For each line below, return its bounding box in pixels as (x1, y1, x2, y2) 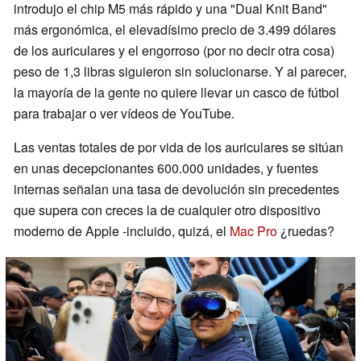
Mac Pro (230, 222, 277, 241)
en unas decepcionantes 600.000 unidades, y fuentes (14, 159, 318, 178)
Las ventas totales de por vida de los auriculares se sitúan (14, 138, 343, 157)
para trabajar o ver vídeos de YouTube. (14, 104, 234, 123)
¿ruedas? (277, 222, 334, 241)
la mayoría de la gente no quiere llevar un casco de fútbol (14, 83, 339, 102)
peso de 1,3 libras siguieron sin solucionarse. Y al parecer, (14, 62, 346, 81)
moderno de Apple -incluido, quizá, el (14, 222, 230, 241)
